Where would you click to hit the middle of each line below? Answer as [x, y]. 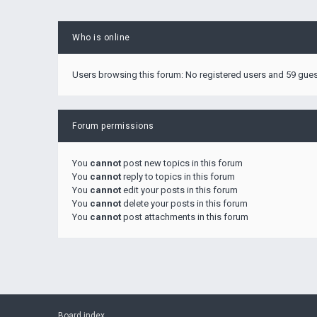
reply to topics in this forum [178, 177]
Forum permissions [113, 126]
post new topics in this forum [182, 163]
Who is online [101, 38]
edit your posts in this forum [179, 190]
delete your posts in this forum [184, 203]
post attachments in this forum [185, 217]
